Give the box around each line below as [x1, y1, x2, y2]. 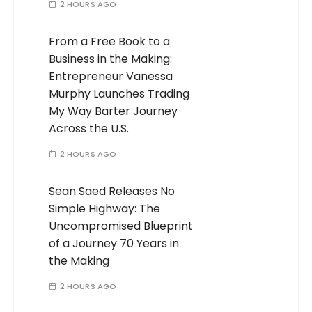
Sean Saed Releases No [49, 183, 175, 200]
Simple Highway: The [49, 201, 161, 217]
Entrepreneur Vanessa [49, 68, 173, 85]
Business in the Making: [49, 51, 173, 68]
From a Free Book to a [49, 33, 171, 50]
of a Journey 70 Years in [49, 235, 180, 252]
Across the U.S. [49, 120, 130, 137]
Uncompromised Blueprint [49, 218, 194, 235]
